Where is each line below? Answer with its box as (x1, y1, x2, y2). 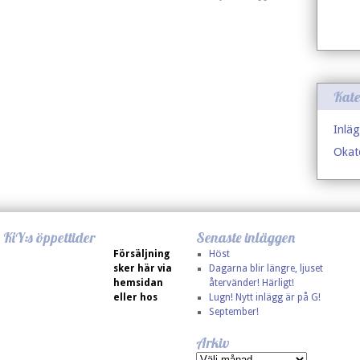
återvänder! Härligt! (208, 277, 294, 288)
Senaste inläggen (196, 228, 295, 247)
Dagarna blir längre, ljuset (208, 263, 323, 274)
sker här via (113, 263, 172, 274)
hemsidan (113, 277, 163, 288)
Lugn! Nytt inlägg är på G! (208, 292, 321, 303)
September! (208, 306, 259, 317)
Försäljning (113, 248, 170, 260)
